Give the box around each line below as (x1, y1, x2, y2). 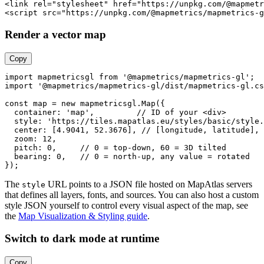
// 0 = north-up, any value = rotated (80, 151, 250, 161)
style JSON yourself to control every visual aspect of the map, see (5, 200, 248, 210)
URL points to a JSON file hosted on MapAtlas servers (45, 179, 252, 189)
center (14, 125, 42, 134)
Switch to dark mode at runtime (5, 232, 159, 245)
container (14, 107, 57, 117)
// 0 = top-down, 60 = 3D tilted (80, 143, 226, 152)
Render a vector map (5, 28, 106, 41)
